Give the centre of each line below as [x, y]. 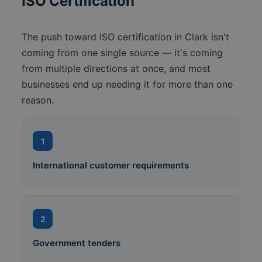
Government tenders [77, 243]
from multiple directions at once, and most [116, 69]
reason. [38, 100]
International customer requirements [111, 166]
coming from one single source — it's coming [123, 53]
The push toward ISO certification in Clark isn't [126, 37]
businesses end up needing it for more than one [127, 85]
